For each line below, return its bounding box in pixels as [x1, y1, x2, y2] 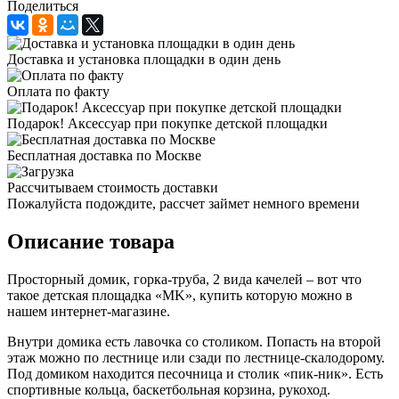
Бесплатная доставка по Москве [7, 147, 201, 163]
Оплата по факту [7, 83, 110, 99]
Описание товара [7, 229, 175, 253]
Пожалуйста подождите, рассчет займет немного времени [7, 195, 360, 211]
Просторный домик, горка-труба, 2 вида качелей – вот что [7, 271, 362, 287]
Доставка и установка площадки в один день [7, 51, 281, 67]
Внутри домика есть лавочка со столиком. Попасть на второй [7, 333, 381, 349]
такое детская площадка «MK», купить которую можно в [7, 287, 353, 303]
